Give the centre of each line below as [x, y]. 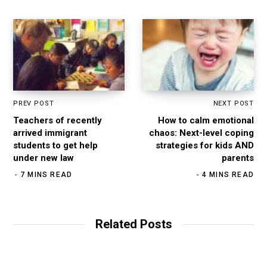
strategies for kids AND [205, 145]
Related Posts [133, 224]
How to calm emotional [206, 120]
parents [238, 158]
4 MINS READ [228, 174]
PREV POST [34, 103]
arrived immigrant [50, 133]
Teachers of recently [58, 120]
